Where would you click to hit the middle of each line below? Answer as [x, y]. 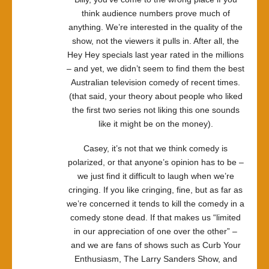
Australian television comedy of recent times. [156, 82]
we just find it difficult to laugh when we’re [156, 176]
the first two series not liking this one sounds [156, 110]
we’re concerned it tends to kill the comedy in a [156, 204]
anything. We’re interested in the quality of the [156, 27]
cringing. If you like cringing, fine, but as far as [156, 190]
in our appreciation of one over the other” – [156, 231]
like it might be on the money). [156, 124]
